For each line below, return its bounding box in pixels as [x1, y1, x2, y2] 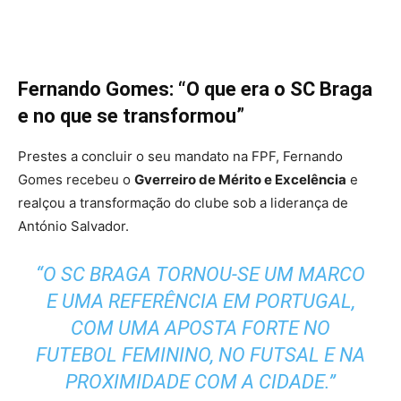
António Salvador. [18, 218, 129, 235]
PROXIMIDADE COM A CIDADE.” [65, 371, 336, 394]
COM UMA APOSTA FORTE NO [71, 317, 330, 340]
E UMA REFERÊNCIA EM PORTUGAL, [46, 290, 355, 313]
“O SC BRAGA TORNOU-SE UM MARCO [36, 263, 365, 286]
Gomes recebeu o [18, 171, 134, 189]
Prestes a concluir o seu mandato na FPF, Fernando [18, 148, 343, 166]
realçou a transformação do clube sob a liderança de [18, 194, 348, 212]
